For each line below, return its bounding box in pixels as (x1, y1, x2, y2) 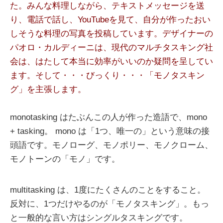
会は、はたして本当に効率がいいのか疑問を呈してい (10, 56, 213, 66)
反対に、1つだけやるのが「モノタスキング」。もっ (10, 199, 209, 209)
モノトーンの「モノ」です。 (10, 154, 120, 164)
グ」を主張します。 (10, 84, 86, 94)
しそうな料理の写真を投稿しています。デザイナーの (10, 28, 213, 38)
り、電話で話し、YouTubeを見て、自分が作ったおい (10, 14, 211, 24)
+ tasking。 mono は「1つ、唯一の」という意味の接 (10, 126, 210, 136)
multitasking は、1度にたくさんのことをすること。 (10, 185, 206, 195)
